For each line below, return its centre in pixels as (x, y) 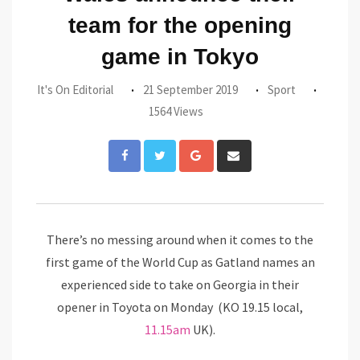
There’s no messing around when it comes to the (180, 240)
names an (287, 262)
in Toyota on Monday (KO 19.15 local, (201, 307)
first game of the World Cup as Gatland (152, 262)
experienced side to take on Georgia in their (180, 285)
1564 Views (176, 112)
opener (78, 307)
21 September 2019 (190, 90)
